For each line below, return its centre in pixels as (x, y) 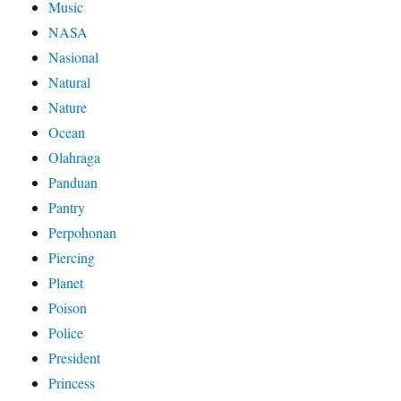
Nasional (74, 57)
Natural (70, 82)
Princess (72, 383)
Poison (68, 308)
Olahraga (75, 158)
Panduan (73, 183)
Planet (66, 283)
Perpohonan (83, 233)
